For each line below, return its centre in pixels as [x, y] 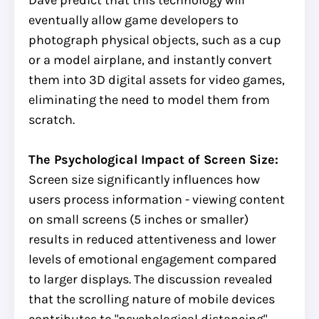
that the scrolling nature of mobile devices [152, 299]
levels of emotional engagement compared [153, 259]
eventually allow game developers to [134, 20]
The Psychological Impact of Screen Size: [153, 159]
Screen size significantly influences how [144, 179]
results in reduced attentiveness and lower [152, 239]
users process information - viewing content [157, 199]
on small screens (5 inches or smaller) [138, 219]
